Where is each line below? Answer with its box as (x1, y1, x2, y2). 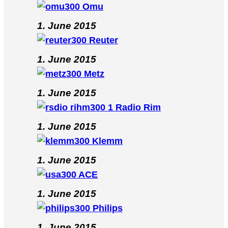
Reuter (89, 35, 118, 46)
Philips (93, 203, 123, 214)
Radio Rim (116, 102, 161, 113)
